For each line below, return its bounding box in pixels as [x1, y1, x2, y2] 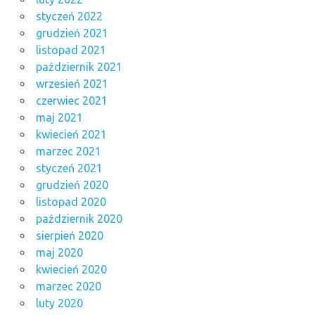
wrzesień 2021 [35, 77, 108, 91]
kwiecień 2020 [35, 263, 107, 276]
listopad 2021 [35, 44, 106, 57]
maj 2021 [35, 111, 83, 124]
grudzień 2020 [35, 179, 108, 192]
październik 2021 [35, 60, 122, 74]
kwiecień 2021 [35, 128, 107, 141]
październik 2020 [35, 212, 122, 226]
